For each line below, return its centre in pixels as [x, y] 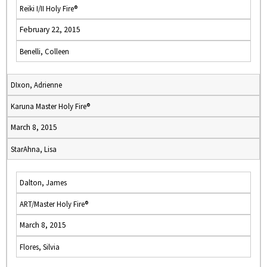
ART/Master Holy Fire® [54, 204]
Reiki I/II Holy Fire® [49, 8]
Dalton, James [43, 182]
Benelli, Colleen [44, 51]
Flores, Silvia [40, 247]
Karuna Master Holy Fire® [50, 106]
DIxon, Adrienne [36, 85]
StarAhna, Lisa [34, 149]
